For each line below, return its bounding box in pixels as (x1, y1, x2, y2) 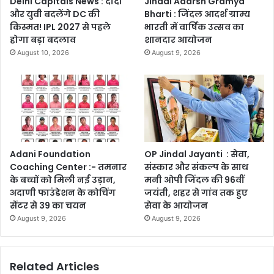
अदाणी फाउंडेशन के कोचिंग (10, 187, 116, 199)
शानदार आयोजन (144, 34, 213, 46)
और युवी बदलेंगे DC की (10, 8, 100, 21)
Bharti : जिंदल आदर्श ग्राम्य (144, 8, 251, 21)
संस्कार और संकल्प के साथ (144, 161, 249, 174)
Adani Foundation (10, 148, 91, 161)
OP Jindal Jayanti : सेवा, (144, 148, 250, 161)
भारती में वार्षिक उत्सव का (144, 21, 245, 34)
